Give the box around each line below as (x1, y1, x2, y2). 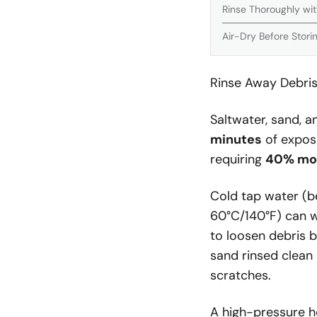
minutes (210, 131, 262, 148)
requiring (210, 151, 265, 168)
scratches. (210, 267, 271, 284)
